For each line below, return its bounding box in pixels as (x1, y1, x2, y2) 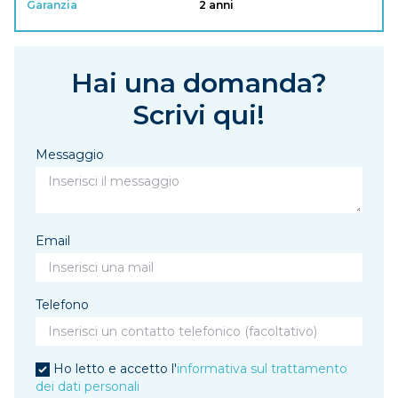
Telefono (36, 297, 89, 313)
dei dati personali (36, 378, 139, 394)
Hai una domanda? (71, 67, 327, 99)
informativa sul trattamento (177, 361, 347, 377)
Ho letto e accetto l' (53, 361, 177, 377)
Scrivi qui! (133, 99, 265, 131)
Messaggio (36, 147, 104, 163)
